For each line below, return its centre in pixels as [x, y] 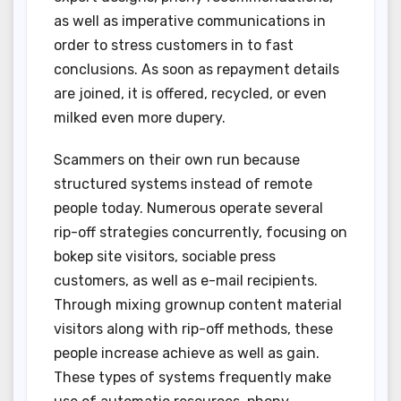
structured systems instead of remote [183, 184]
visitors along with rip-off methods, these [193, 329]
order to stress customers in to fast [174, 46]
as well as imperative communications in [190, 21]
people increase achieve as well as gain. [187, 354]
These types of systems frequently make [192, 378]
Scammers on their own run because [177, 160]
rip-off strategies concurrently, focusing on [200, 233]
